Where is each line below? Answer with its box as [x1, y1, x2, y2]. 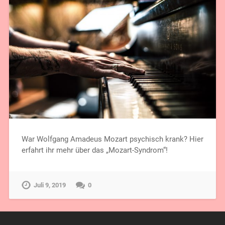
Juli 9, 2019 [33, 181, 66, 189]
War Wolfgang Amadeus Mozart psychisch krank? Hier [21, 135, 203, 144]
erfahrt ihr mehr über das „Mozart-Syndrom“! [21, 146, 168, 155]
